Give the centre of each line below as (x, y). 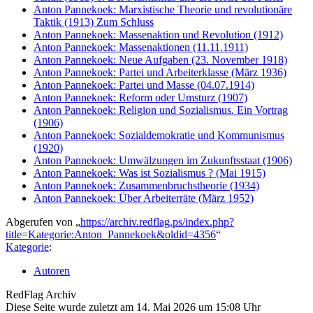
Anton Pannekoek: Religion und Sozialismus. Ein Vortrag (161, 110)
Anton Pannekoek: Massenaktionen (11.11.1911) (141, 47)
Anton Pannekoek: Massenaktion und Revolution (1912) (158, 35)
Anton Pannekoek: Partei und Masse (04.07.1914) (144, 85)
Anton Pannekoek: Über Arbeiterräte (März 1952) (144, 198)
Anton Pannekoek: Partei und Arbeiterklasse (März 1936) (160, 72)
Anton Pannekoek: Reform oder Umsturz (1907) (140, 97)
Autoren (52, 271)
